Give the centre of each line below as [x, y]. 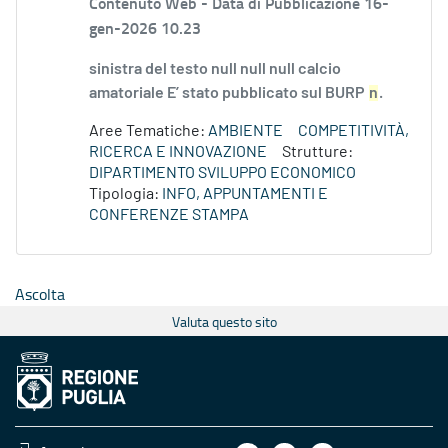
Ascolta [40, 294]
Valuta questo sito [224, 321]
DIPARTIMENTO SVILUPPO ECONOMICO [222, 173]
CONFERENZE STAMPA [169, 215]
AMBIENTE [245, 131]
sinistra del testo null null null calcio [215, 69]
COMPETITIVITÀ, [353, 131]
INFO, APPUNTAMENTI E [245, 194]
